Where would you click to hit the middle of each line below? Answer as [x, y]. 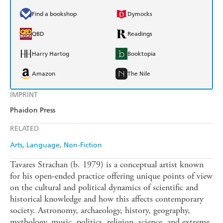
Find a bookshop [54, 14]
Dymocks [140, 14]
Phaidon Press [33, 111]
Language [43, 145]
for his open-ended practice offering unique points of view [111, 176]
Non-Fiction [83, 145]
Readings [140, 34]
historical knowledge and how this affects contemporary [107, 199]
